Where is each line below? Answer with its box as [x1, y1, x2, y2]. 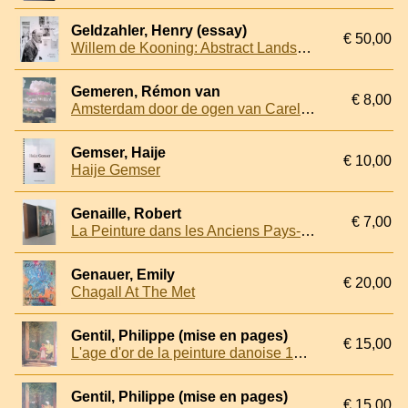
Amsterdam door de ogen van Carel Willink [301, 101, 315, 117]
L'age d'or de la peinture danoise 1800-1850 [293, 345, 308, 362]
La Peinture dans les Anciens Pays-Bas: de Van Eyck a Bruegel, [301, 223, 315, 240]
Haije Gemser [71, 162, 160, 178]
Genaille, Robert [71, 206, 181, 222]
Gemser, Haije [71, 145, 166, 161]
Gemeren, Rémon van [71, 84, 220, 100]
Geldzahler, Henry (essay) [71, 23, 247, 39]
